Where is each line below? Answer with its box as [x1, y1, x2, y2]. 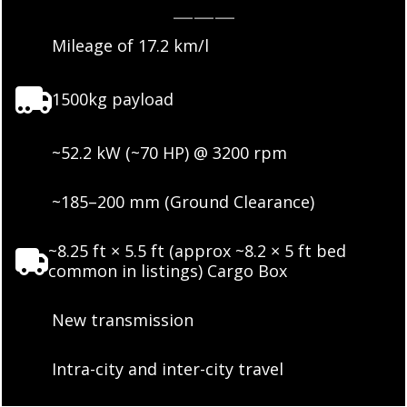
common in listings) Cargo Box [48, 260, 287, 282]
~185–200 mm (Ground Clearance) [52, 191, 314, 213]
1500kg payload [52, 88, 174, 110]
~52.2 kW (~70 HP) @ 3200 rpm [52, 142, 287, 164]
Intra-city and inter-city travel [52, 358, 283, 380]
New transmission [52, 309, 194, 331]
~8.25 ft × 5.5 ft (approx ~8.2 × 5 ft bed [48, 240, 346, 262]
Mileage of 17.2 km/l [52, 35, 209, 56]
